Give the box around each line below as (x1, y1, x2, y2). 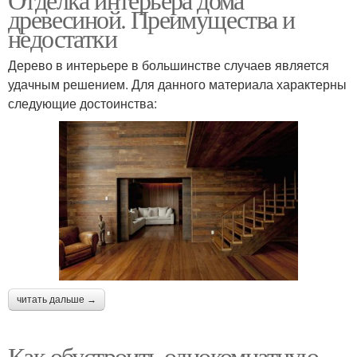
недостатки (8, 21, 116, 55)
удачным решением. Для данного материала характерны (8, 75, 347, 93)
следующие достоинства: (8, 94, 157, 112)
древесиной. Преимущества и (8, 2, 295, 36)
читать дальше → (17, 293, 96, 305)
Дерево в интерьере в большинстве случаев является (8, 56, 329, 74)
